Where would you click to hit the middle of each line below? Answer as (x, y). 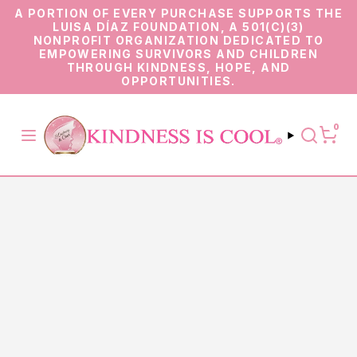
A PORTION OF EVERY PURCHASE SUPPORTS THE (178, 13)
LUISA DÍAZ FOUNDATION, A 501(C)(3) (178, 27)
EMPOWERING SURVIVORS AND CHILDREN (178, 54)
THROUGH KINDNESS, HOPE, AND (178, 67)
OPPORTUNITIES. (178, 81)
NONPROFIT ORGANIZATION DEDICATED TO (178, 40)
